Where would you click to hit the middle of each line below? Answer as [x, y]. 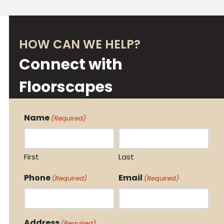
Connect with [70, 64]
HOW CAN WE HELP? [79, 44]
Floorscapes [66, 87]
